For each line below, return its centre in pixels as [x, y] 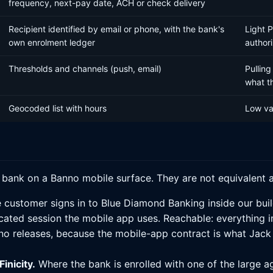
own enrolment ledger [52, 42]
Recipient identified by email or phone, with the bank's [116, 29]
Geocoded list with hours [58, 108]
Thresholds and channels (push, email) [85, 69]
